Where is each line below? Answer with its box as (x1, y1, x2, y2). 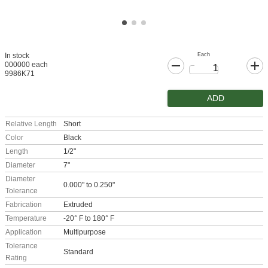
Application (5, 228, 42, 236)
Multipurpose (63, 228, 106, 236)
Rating (5, 254, 27, 262)
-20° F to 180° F (63, 214, 114, 223)
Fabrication (5, 200, 42, 209)
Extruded (63, 200, 93, 209)
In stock (5, 51, 29, 60)
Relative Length (5, 120, 57, 128)
